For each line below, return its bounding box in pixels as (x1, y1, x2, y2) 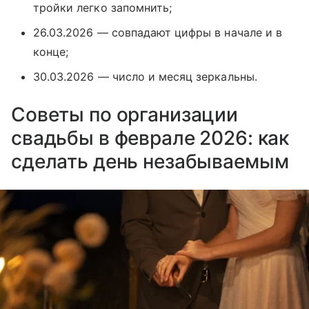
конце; (33, 44, 69, 59)
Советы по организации (11, 102, 239, 126)
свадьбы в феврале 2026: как (11, 126, 290, 150)
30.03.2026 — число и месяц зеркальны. (33, 69, 257, 83)
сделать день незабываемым (11, 149, 289, 173)
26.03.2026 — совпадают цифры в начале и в (33, 25, 282, 39)
